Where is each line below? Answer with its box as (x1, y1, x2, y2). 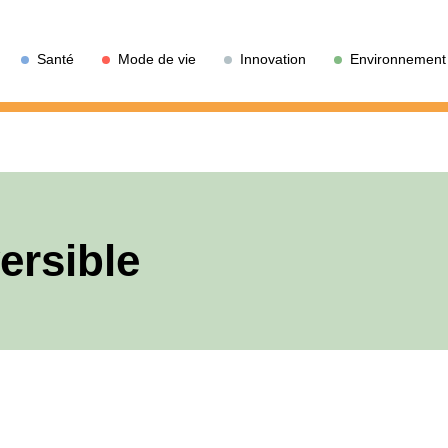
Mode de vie (118, 51, 196, 67)
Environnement (350, 51, 446, 67)
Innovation (240, 51, 306, 67)
